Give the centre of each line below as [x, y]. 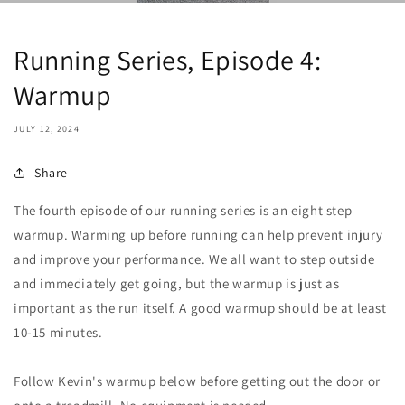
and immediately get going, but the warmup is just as [177, 283]
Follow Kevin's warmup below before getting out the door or [197, 381]
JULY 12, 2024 [47, 128]
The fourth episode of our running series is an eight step [183, 210]
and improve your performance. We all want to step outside [194, 259]
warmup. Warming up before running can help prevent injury [198, 234]
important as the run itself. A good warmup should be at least [200, 307]
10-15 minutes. [58, 332]
